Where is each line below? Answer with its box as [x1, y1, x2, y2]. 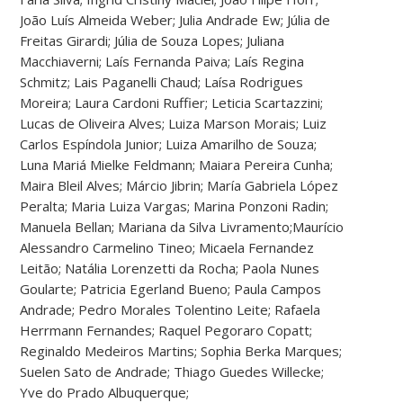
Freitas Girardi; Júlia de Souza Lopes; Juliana [20, 31, 285, 49]
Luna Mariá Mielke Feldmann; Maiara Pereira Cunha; [20, 155, 334, 174]
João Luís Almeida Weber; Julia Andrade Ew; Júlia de [20, 10, 331, 29]
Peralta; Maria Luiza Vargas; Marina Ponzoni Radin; [20, 196, 329, 215]
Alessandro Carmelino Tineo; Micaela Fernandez [20, 237, 315, 256]
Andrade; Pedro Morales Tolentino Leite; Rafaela [20, 300, 321, 318]
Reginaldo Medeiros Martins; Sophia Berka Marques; [20, 341, 343, 360]
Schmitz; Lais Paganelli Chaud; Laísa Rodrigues [20, 72, 304, 91]
